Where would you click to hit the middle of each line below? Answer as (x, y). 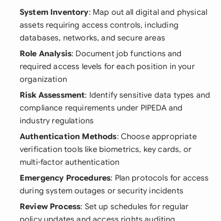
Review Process (50, 207)
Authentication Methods (68, 137)
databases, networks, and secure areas (92, 38)
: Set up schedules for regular (135, 207)
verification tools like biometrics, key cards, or (106, 149)
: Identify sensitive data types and (148, 95)
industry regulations (57, 121)
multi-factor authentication (70, 162)
